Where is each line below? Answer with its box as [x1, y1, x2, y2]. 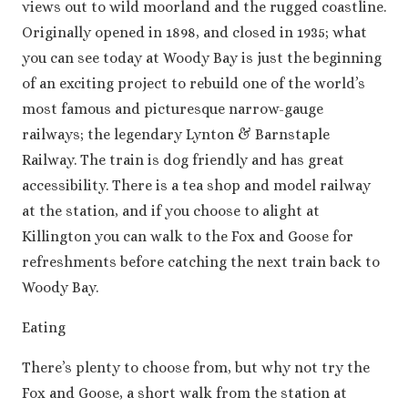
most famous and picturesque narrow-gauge [22, 100, 323, 118]
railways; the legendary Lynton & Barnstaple [22, 126, 330, 144]
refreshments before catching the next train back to [22, 253, 380, 271]
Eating [22, 319, 66, 337]
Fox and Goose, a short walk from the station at [22, 384, 347, 403]
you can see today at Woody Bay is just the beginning [22, 49, 382, 67]
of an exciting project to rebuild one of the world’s [22, 75, 365, 93]
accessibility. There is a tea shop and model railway [22, 177, 371, 195]
